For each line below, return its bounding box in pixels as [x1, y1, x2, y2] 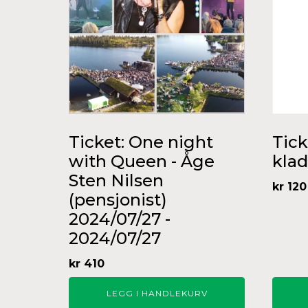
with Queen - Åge [69, 151, 214, 172]
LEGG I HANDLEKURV [106, 288, 208, 299]
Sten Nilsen [69, 170, 164, 191]
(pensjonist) [69, 190, 167, 210]
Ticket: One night [69, 132, 213, 153]
